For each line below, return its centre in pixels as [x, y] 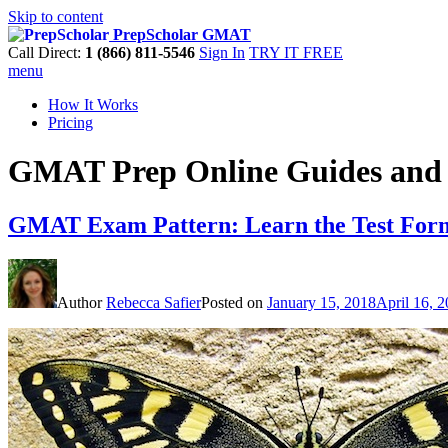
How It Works [93, 104]
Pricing [70, 122]
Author [81, 302]
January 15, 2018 [321, 302]
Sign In [222, 52]
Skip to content [55, 16]
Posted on [234, 302]
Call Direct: [46, 52]
